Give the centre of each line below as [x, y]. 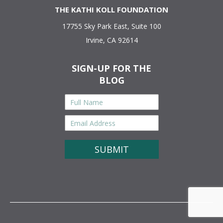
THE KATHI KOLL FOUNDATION [111, 9]
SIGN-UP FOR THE [111, 68]
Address [79, 129]
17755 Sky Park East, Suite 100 [111, 26]
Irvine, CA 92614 [111, 40]
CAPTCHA [81, 140]
